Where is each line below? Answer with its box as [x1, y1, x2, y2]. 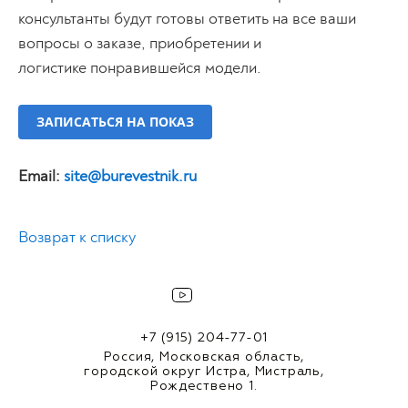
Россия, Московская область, [103, 350, 305, 363]
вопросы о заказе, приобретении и [18, 32, 261, 54]
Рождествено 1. [150, 379, 258, 393]
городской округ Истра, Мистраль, [84, 364, 324, 378]
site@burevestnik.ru [64, 165, 197, 187]
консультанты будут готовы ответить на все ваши [18, 7, 356, 29]
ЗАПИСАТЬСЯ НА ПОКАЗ [36, 112, 194, 130]
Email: [18, 165, 64, 187]
